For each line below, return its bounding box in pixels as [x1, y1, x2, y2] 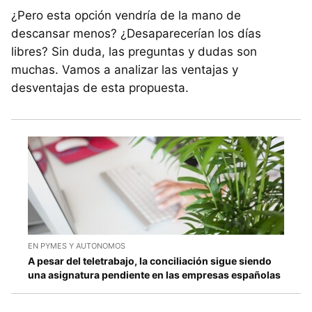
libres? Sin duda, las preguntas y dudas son [11, 45, 257, 59]
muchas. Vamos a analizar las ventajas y [11, 63, 238, 77]
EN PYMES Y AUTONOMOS [28, 240, 125, 251]
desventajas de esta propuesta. [11, 81, 189, 95]
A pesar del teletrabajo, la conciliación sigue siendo [28, 254, 272, 267]
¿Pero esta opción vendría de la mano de [11, 8, 241, 23]
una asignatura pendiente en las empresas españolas [28, 268, 281, 281]
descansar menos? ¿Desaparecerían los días [11, 26, 261, 41]
